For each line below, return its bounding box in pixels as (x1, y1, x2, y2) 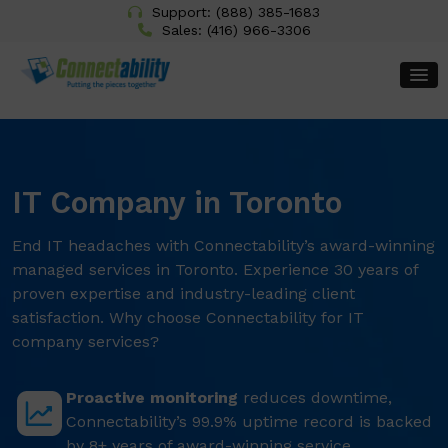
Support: (147, 4, 216, 20)
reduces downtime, (238, 388, 392, 407)
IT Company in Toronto (12, 185, 342, 220)
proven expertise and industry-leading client (12, 284, 355, 303)
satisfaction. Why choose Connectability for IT (12, 308, 364, 327)
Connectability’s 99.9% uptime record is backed (66, 412, 432, 431)
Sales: (156, 22, 207, 38)
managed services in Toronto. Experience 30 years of (12, 260, 418, 279)
